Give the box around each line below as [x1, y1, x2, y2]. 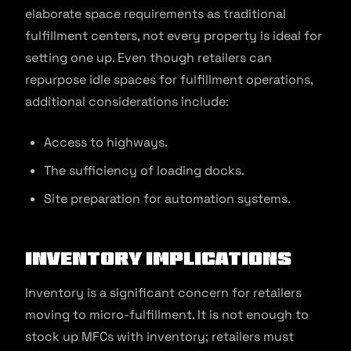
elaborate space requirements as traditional [25, 5, 286, 23]
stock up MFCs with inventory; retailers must [25, 328, 294, 346]
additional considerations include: [25, 93, 229, 110]
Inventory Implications [25, 249, 291, 268]
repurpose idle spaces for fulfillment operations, [25, 71, 313, 89]
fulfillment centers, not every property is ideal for [25, 27, 322, 45]
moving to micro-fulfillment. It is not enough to [25, 306, 309, 324]
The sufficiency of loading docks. [44, 162, 244, 179]
